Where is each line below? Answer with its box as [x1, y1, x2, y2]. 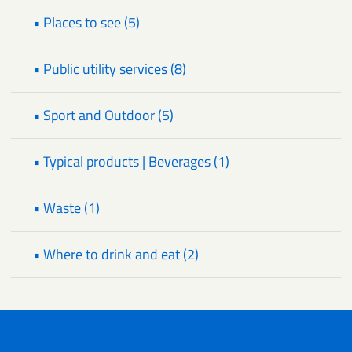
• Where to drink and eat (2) [33, 244, 199, 266]
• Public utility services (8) [33, 58, 186, 80]
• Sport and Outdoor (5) [33, 104, 174, 126]
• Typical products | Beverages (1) [33, 151, 229, 173]
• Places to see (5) [33, 12, 140, 34]
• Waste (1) [33, 197, 100, 219]
